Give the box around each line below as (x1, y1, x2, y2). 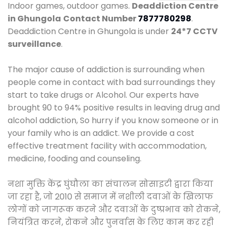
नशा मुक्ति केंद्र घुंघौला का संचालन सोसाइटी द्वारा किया (8, 178, 213, 190)
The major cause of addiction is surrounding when (8, 63, 205, 75)
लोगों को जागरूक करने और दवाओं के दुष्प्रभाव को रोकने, (8, 203, 220, 215)
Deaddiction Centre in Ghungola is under (8, 25, 171, 37)
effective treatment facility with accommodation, (8, 139, 207, 152)
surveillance (8, 38, 61, 50)
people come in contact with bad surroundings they (8, 76, 215, 88)
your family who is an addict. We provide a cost (8, 127, 194, 139)
